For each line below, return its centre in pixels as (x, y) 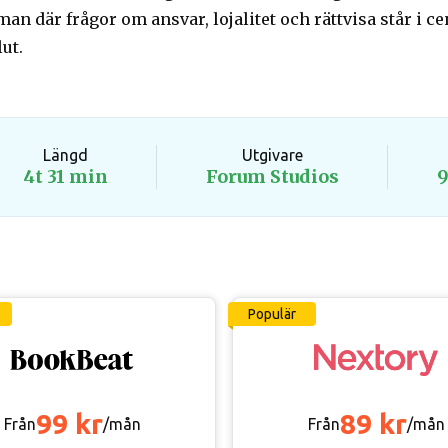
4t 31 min (65, 176)
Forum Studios (272, 176)
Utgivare (272, 155)
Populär (272, 314)
